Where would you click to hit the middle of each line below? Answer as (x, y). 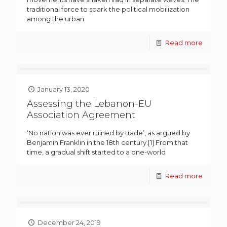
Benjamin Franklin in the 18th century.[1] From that (107, 143)
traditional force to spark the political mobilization (108, 9)
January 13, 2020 (64, 89)
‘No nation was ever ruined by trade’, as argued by (108, 133)
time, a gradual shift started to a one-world (96, 152)
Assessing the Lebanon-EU (89, 104)
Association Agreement (81, 115)
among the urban (55, 19)
